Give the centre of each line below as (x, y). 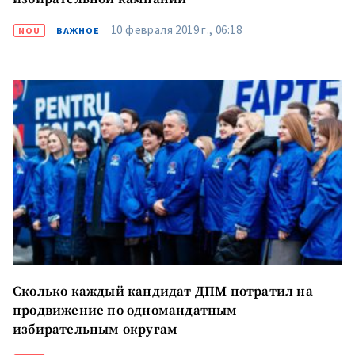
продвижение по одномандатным (125, 311)
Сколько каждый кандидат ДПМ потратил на (163, 292)
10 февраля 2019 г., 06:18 (176, 29)
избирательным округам (95, 330)
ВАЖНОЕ (78, 30)
